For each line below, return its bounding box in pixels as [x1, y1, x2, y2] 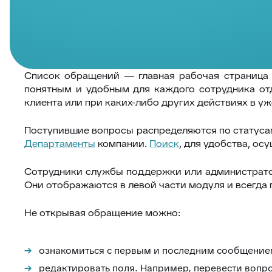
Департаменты [24, 137, 95, 150]
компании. [95, 137, 149, 150]
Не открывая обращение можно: [24, 206, 180, 219]
